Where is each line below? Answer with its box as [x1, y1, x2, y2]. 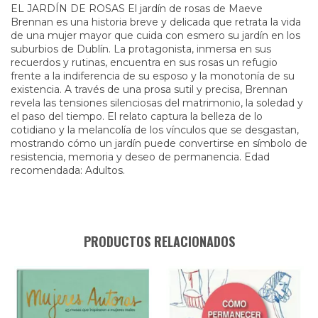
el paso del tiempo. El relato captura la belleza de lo [11, 109, 263, 123]
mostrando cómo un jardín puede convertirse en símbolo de [11, 136, 307, 150]
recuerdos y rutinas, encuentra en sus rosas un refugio [11, 55, 278, 69]
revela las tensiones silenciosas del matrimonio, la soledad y [11, 96, 303, 109]
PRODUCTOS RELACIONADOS [83, 231, 235, 251]
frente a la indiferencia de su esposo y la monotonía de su [11, 69, 295, 82]
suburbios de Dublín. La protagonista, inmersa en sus [11, 42, 271, 55]
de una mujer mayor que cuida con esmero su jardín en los [11, 28, 300, 42]
